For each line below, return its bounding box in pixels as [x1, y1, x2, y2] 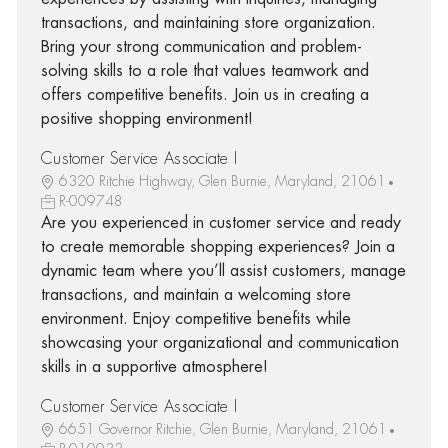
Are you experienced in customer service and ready [40, 214, 401, 231]
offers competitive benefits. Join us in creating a [40, 86, 369, 103]
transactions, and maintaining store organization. [40, 14, 376, 31]
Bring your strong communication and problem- [40, 38, 362, 55]
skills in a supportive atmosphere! [40, 358, 268, 375]
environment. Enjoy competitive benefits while [40, 310, 351, 327]
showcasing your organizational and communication [40, 334, 399, 351]
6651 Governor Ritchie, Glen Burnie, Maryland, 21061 [58, 421, 387, 436]
